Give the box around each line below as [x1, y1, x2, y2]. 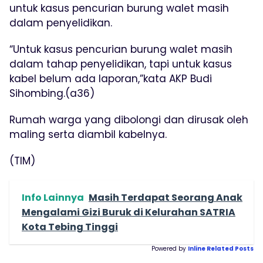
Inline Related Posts [188, 244, 254, 253]
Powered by [151, 244, 186, 253]
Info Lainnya [22, 190, 84, 204]
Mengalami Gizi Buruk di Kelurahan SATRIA [22, 205, 235, 219]
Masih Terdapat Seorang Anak [89, 190, 242, 204]
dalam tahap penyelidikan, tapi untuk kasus [9, 56, 232, 71]
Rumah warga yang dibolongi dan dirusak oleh [9, 112, 248, 127]
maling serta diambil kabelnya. [9, 127, 167, 141]
